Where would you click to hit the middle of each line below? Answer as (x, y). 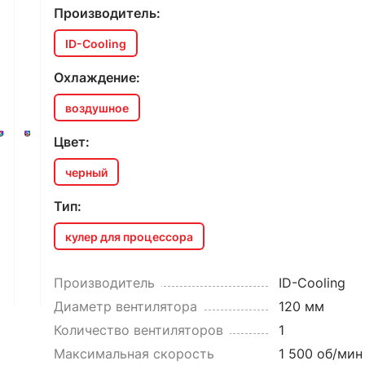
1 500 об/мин (320, 354)
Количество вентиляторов (138, 330)
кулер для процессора (129, 236)
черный (86, 172)
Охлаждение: (97, 77)
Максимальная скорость (134, 354)
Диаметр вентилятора (125, 306)
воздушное (97, 108)
